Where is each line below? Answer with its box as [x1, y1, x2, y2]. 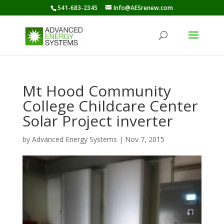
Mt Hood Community [22, 80, 171, 101]
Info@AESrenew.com [113, 3, 173, 12]
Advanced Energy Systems [31, 134, 117, 144]
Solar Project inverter [22, 110, 173, 131]
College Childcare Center [22, 95, 198, 116]
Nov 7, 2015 [124, 134, 164, 144]
